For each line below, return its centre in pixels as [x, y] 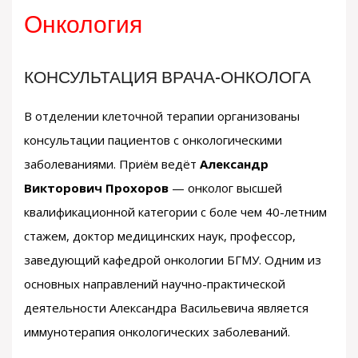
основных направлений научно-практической [155, 284]
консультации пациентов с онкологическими [153, 140]
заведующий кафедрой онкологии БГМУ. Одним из [173, 260]
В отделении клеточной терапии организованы [162, 116]
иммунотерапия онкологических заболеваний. [157, 332]
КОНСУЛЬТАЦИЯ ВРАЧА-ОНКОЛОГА [167, 79]
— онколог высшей [225, 188]
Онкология [83, 26]
